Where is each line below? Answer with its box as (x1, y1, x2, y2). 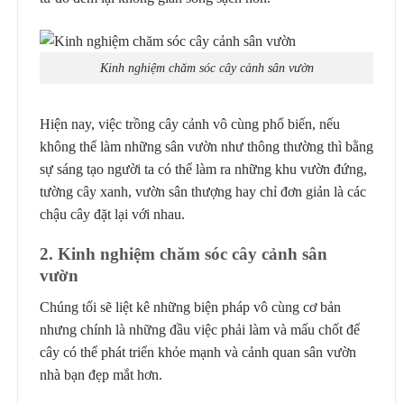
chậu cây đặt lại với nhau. (40, 206, 185, 222)
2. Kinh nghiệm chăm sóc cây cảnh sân (40, 244, 327, 264)
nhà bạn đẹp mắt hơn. (40, 366, 162, 382)
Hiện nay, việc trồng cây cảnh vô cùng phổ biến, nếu (40, 115, 340, 132)
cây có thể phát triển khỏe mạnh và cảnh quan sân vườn (40, 344, 356, 360)
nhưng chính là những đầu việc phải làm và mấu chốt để (40, 321, 360, 337)
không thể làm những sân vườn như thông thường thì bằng (40, 138, 373, 154)
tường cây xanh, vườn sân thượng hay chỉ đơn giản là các (40, 183, 366, 199)
